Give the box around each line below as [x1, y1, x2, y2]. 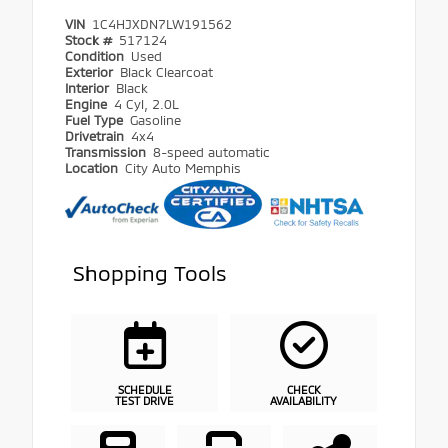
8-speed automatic [153, 143, 271, 160]
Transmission [65, 143, 150, 160]
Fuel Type [65, 111, 127, 128]
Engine [65, 95, 111, 112]
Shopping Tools [73, 259, 227, 285]
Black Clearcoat [120, 63, 214, 80]
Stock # [65, 31, 116, 48]
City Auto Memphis [125, 159, 242, 176]
